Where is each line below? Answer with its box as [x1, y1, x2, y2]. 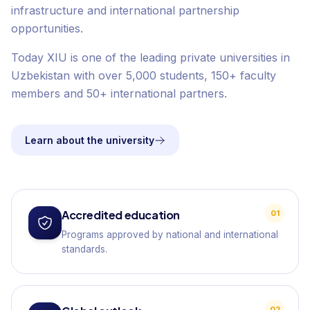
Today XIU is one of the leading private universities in [11, 51, 290, 64]
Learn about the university [25, 134, 154, 146]
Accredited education [62, 208, 180, 222]
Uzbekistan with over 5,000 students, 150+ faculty [11, 69, 276, 82]
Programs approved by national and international [62, 229, 278, 240]
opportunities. [11, 21, 83, 35]
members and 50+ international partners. [11, 86, 227, 100]
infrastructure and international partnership [11, 3, 239, 17]
